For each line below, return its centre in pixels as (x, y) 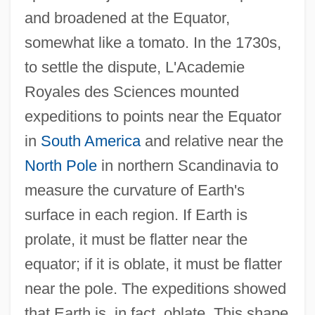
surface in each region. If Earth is (136, 215)
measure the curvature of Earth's (134, 191)
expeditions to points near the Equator (153, 117)
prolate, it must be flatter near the (136, 240)
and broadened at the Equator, (127, 18)
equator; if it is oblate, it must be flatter (153, 264)
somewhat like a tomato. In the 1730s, (153, 43)
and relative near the (212, 141)
